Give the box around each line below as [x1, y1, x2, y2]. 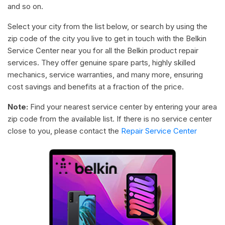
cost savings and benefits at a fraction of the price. [8, 81, 184, 91]
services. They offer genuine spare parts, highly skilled [8, 57, 195, 67]
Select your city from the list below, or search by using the [8, 21, 207, 31]
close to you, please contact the [8, 126, 121, 136]
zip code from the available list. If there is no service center [8, 114, 212, 124]
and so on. [8, 1, 43, 11]
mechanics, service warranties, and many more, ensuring [8, 69, 203, 79]
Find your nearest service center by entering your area [28, 101, 217, 111]
